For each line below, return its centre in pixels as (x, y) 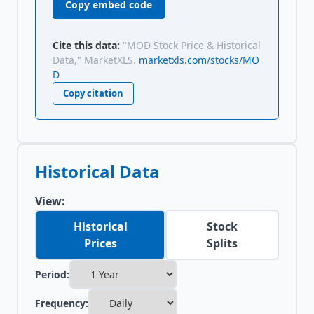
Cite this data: (86, 45)
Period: (52, 274)
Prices (100, 243)
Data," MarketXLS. (94, 60)
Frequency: (62, 303)
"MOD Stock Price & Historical (192, 45)
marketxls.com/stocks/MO (199, 60)
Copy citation (93, 93)
